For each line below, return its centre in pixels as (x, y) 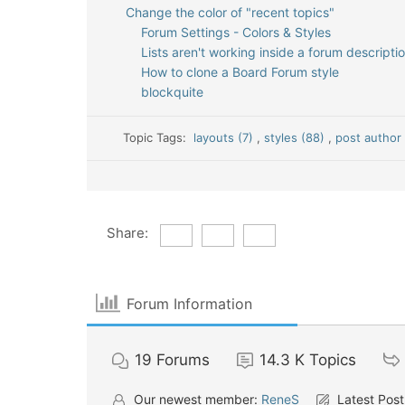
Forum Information (190, 303)
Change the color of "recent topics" (230, 12)
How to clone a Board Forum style (240, 72)
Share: (127, 233)
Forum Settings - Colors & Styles (236, 32)
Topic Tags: (159, 137)
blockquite (172, 92)
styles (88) (297, 137)
